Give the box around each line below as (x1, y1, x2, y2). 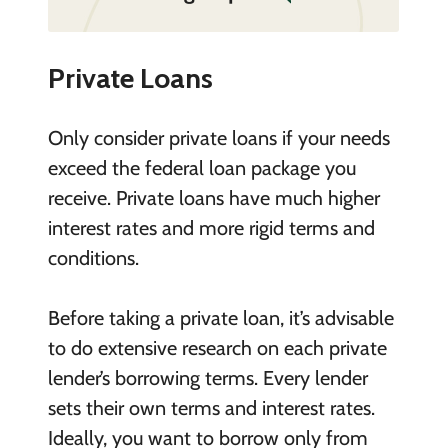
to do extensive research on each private (47, 336, 387, 360)
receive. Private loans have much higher (47, 186, 380, 210)
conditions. (47, 246, 139, 270)
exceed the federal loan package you (47, 156, 356, 180)
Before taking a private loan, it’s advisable (47, 306, 394, 330)
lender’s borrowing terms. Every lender (47, 366, 368, 390)
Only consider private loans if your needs (47, 126, 390, 150)
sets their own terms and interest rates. (47, 396, 375, 420)
